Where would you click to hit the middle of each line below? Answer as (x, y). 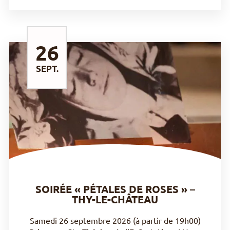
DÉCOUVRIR (111, 104)
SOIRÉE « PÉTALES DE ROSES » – (115, 189)
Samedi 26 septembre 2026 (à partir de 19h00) (115, 220)
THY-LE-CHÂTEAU (115, 199)
